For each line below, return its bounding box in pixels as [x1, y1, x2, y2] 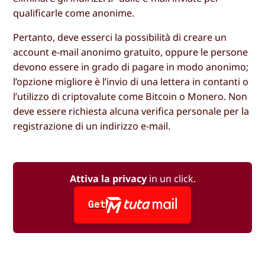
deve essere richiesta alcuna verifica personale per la [13, 105, 250, 118]
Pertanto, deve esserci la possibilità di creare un [13, 31, 227, 44]
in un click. [146, 172, 196, 186]
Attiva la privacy [69, 172, 147, 186]
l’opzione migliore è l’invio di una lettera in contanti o [13, 75, 249, 89]
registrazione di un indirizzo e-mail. [13, 119, 171, 133]
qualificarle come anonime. [13, 7, 135, 20]
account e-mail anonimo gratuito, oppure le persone [13, 46, 248, 59]
